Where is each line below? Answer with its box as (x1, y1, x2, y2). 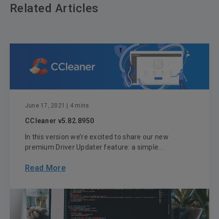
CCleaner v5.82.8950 (25, 117, 94, 125)
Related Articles (10, 1, 99, 16)
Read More (25, 163, 66, 173)
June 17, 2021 (25, 102, 66, 109)
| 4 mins (65, 102, 89, 109)
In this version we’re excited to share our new (25, 133, 169, 141)
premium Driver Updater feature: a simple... (25, 143, 164, 152)
